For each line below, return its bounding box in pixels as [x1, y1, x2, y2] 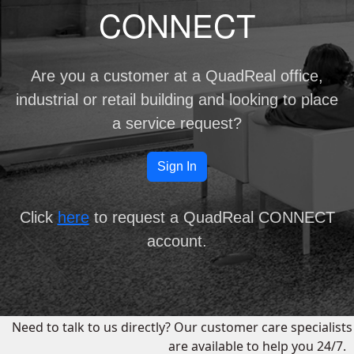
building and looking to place [136, 91, 338, 109]
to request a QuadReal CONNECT [88, 209, 335, 227]
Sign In [157, 160, 197, 174]
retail [102, 91, 136, 109]
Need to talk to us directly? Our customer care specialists [12, 318, 352, 337]
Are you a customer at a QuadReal [31, 67, 281, 85]
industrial [16, 91, 78, 109]
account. [147, 232, 207, 250]
